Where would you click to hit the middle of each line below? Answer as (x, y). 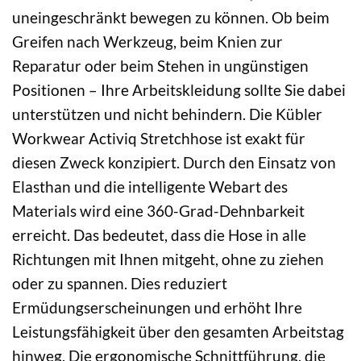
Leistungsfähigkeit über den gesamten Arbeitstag (178, 331)
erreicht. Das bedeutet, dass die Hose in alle (159, 234)
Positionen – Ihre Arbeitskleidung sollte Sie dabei (179, 89)
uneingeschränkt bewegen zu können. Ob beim (171, 17)
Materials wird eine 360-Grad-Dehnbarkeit (158, 210)
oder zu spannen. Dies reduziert (120, 283)
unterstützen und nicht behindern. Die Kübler (167, 114)
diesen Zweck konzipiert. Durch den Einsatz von (174, 162)
